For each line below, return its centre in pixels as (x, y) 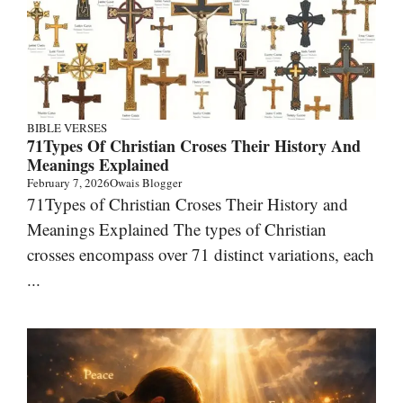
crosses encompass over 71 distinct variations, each (201, 254)
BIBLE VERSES (67, 127)
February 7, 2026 (68, 182)
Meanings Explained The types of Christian (177, 228)
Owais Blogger (146, 182)
